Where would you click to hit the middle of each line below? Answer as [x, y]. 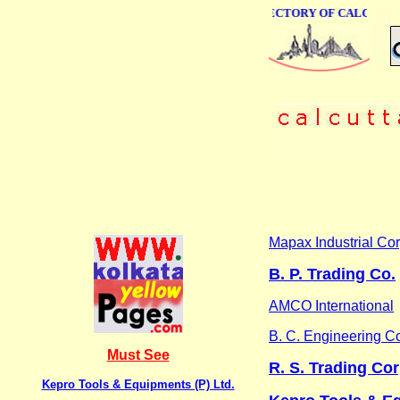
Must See [138, 354]
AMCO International [331, 305]
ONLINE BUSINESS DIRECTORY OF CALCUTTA [260, 13]
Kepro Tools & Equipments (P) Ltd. [138, 384]
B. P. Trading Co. [332, 274]
